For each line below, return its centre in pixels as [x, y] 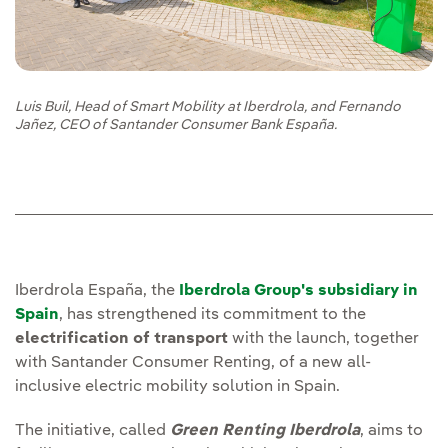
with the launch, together [323, 339]
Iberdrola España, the [97, 291]
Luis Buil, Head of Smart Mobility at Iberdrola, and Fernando [208, 107]
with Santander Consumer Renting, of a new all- [193, 363]
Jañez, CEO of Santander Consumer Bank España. [176, 125]
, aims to [391, 431]
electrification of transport [121, 339]
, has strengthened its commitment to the [212, 315]
